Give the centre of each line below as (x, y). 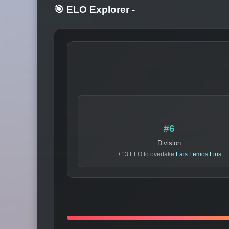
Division (169, 143)
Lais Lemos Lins (198, 155)
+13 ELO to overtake (146, 155)
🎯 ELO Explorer (93, 9)
